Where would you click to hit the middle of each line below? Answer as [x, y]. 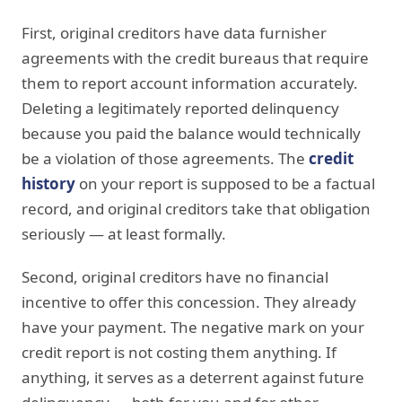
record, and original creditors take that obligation [196, 208]
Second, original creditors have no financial [175, 276]
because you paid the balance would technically [191, 133]
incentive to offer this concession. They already [189, 301]
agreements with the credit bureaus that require [195, 57]
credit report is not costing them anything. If [179, 352]
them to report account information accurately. [190, 83]
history [48, 183]
